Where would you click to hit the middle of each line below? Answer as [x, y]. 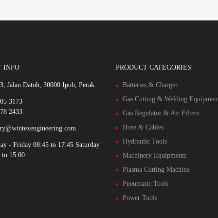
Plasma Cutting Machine [156, 169]
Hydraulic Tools [145, 141]
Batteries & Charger [150, 85]
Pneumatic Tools [145, 183]
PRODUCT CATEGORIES [153, 67]
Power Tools [140, 198]
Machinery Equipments [154, 155]
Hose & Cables [143, 127]
